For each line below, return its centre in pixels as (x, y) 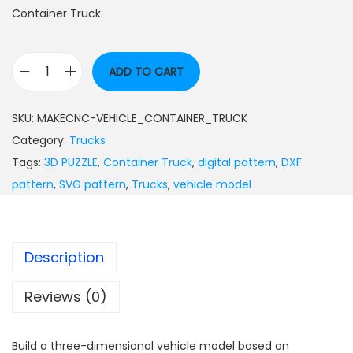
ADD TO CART (146, 71)
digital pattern (237, 162)
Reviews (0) (66, 296)
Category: (41, 140)
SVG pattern (93, 184)
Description (64, 257)
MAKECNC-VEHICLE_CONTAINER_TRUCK (142, 118)
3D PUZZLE (71, 162)
